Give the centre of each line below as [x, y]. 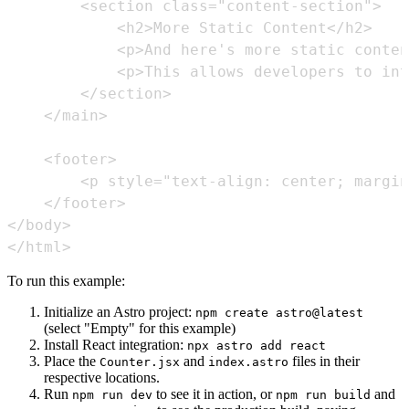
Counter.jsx [140, 362]
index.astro [248, 362]
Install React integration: [115, 345]
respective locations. [102, 378]
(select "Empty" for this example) [140, 329]
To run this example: [66, 281]
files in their [324, 362]
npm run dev [112, 395]
